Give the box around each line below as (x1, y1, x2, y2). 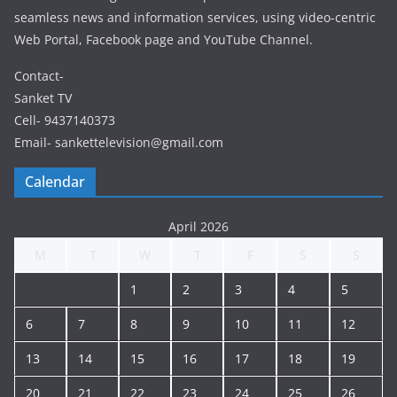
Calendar (25, 172, 85, 192)
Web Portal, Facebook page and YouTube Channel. (14, 31, 313, 49)
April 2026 (168, 218, 229, 236)
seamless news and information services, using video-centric (14, 9, 376, 27)
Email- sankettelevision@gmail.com (14, 134, 223, 152)
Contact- (14, 67, 64, 85)
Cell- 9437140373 (14, 112, 115, 129)
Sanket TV (14, 90, 72, 107)
